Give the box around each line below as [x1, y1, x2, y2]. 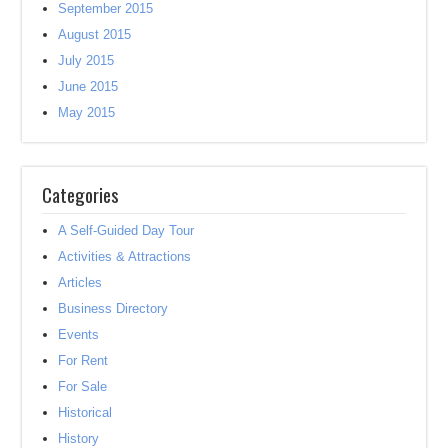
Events [58, 326, 100, 342]
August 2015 [58, 26, 132, 42]
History [58, 430, 100, 446]
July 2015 [58, 52, 115, 68]
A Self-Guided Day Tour [58, 222, 195, 238]
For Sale [58, 378, 108, 394]
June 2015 [58, 78, 119, 94]
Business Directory [58, 300, 169, 316]
